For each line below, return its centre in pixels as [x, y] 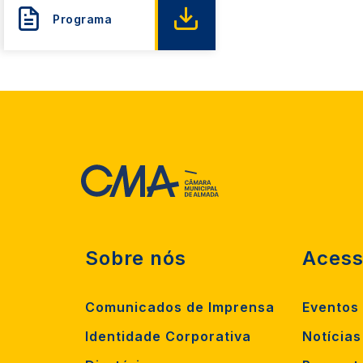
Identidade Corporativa [168, 336]
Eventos [331, 307]
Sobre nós [136, 258]
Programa [83, 19]
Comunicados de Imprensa [180, 307]
